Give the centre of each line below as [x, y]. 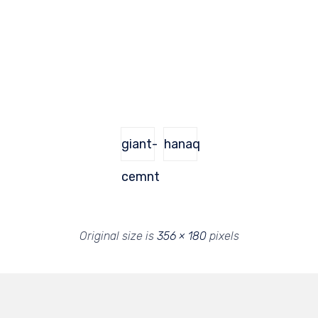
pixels [223, 236]
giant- [139, 144]
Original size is [118, 236]
